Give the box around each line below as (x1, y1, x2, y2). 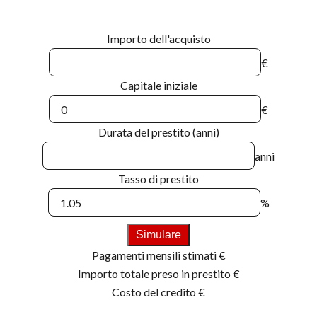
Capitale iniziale (120, 79, 197, 93)
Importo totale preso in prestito (77, 267, 233, 281)
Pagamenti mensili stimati (91, 248, 219, 263)
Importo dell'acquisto (106, 32, 211, 46)
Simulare (136, 229, 181, 241)
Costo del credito (112, 285, 198, 299)
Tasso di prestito (118, 172, 199, 186)
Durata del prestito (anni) (98, 125, 219, 139)
